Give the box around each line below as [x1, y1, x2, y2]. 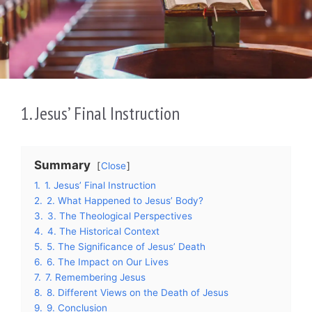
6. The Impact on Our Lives [47, 256, 169, 267]
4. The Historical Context [47, 225, 159, 237]
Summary [34, 157, 91, 172]
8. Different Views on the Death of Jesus [47, 286, 228, 298]
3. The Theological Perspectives [47, 210, 192, 221]
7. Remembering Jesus [45, 271, 146, 283]
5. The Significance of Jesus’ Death [47, 240, 205, 252]
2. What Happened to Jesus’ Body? [47, 194, 203, 206]
